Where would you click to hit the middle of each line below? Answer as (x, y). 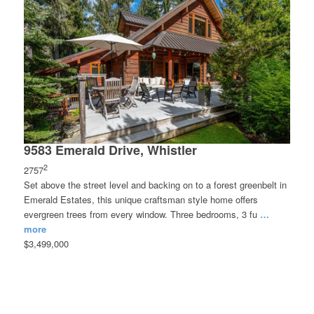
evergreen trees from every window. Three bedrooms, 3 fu (142, 214)
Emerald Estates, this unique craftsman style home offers (141, 199)
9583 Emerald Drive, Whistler (110, 150)
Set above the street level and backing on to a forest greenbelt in (155, 184)
